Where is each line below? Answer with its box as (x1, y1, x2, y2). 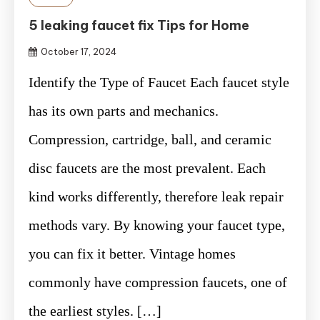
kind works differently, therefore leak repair (29, 189, 284, 205)
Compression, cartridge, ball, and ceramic (29, 131, 271, 148)
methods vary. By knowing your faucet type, (29, 217, 285, 234)
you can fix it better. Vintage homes (29, 246, 236, 262)
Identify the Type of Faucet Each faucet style (29, 74, 289, 91)
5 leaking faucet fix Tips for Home (29, 17, 249, 34)
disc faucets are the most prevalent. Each (29, 160, 266, 176)
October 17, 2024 (41, 46, 116, 58)
